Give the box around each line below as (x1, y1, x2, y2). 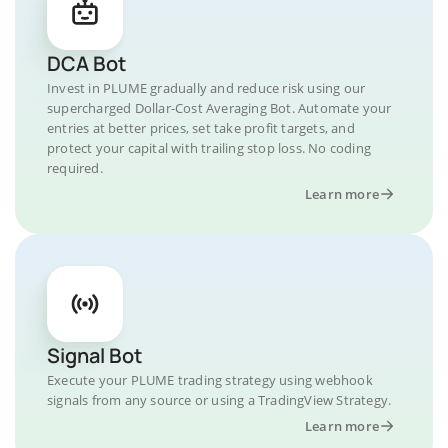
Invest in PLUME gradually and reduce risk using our (47, 78, 366, 97)
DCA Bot (47, 49, 126, 77)
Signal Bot (47, 341, 142, 369)
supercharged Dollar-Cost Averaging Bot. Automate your (47, 98, 392, 117)
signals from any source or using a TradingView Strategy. (47, 390, 392, 409)
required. (47, 158, 103, 177)
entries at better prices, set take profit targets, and (47, 118, 355, 137)
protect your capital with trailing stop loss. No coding (47, 138, 372, 157)
